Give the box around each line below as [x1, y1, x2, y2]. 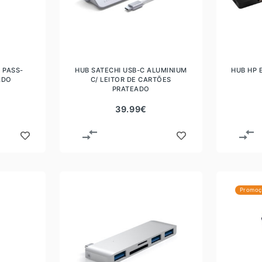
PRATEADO [112, 84, 150, 93]
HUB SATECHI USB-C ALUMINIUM [75, 65, 187, 74]
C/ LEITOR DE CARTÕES [90, 75, 171, 84]
